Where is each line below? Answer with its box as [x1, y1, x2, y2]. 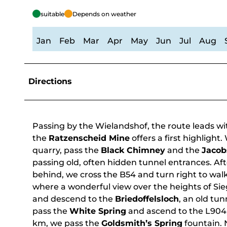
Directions [28, 77, 72, 87]
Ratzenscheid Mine [49, 133, 130, 143]
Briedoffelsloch [115, 194, 179, 204]
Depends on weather [72, 10, 136, 18]
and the [165, 145, 202, 156]
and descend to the [32, 194, 115, 204]
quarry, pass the [32, 145, 101, 156]
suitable [41, 10, 64, 18]
